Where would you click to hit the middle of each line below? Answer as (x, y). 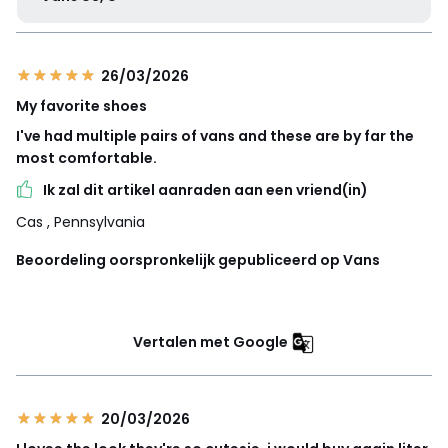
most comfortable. (86, 157)
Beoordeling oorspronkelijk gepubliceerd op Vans (198, 259)
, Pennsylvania (96, 221)
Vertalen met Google (210, 341)
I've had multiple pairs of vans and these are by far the (215, 135)
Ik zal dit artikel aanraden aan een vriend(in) (205, 189)
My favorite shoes (81, 105)
